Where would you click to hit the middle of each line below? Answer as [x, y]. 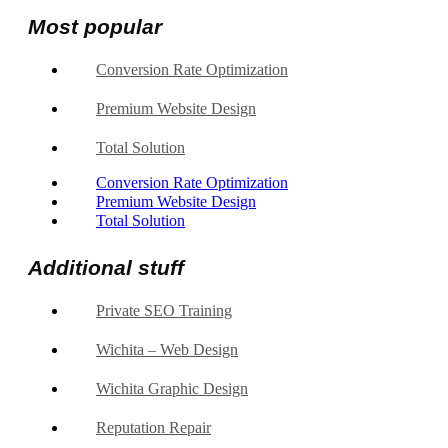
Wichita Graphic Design [172, 389]
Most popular [95, 27]
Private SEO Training [164, 311]
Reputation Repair [153, 428]
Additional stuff [106, 268]
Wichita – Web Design [167, 350]
